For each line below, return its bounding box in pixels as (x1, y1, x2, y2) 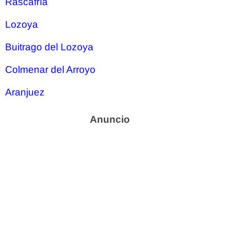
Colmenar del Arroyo (5, 64, 95, 75)
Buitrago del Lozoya (5, 42, 93, 52)
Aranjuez (5, 87, 45, 98)
